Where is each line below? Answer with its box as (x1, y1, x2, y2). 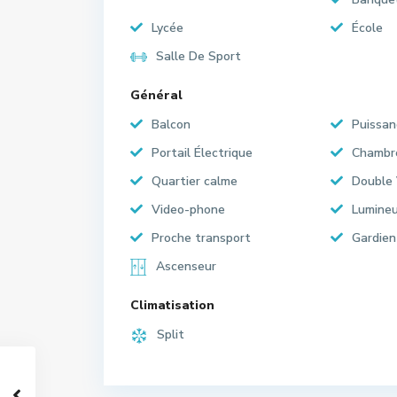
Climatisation (130, 297, 214, 314)
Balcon (152, 116, 191, 133)
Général (130, 87, 183, 104)
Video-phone (152, 201, 225, 218)
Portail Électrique (152, 144, 253, 161)
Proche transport (152, 230, 251, 246)
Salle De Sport (156, 48, 241, 65)
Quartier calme (152, 173, 237, 190)
